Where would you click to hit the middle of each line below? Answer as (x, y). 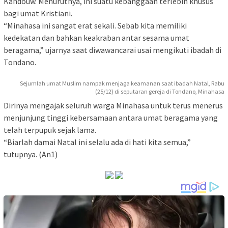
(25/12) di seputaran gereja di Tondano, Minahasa (160, 91)
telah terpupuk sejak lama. (50, 130)
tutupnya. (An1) (31, 154)
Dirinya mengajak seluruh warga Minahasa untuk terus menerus (113, 105)
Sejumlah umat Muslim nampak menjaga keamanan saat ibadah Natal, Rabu (122, 83)
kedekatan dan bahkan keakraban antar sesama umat (96, 37)
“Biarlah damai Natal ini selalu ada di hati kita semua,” (97, 142)
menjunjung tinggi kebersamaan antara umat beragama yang (111, 117)
